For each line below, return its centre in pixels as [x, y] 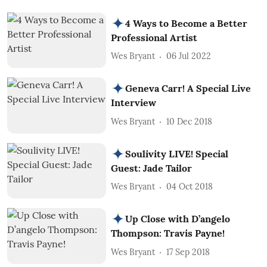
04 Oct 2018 [190, 187]
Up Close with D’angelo [178, 219]
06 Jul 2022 [189, 56]
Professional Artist [154, 37]
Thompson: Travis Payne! [168, 233]
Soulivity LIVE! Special [177, 153]
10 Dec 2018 [190, 121]
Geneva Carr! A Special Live [188, 89]
